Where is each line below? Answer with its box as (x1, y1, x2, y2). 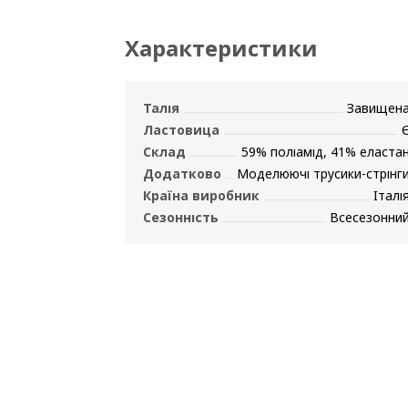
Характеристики (125, 33, 318, 63)
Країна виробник (143, 187, 260, 204)
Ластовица (143, 121, 219, 138)
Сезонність (143, 209, 219, 226)
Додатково (143, 165, 221, 182)
